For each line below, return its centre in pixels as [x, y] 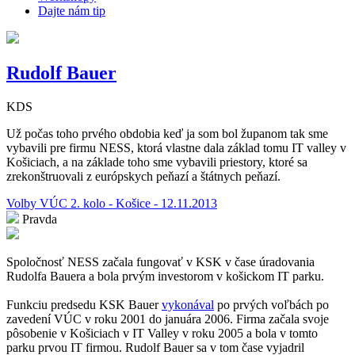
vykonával [188, 304]
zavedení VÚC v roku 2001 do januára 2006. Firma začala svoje [168, 319]
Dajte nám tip [72, 11]
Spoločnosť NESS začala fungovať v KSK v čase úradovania [160, 261]
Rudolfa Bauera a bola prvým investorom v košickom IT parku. [165, 276]
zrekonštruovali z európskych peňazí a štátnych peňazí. [143, 176]
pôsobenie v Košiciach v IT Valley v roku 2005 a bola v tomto [162, 333]
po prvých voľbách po [271, 304]
